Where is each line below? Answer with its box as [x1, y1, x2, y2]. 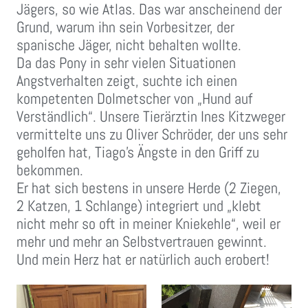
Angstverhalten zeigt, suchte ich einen [16, 71, 237, 91]
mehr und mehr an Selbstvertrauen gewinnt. [16, 232, 267, 252]
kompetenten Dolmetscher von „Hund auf [16, 89, 252, 109]
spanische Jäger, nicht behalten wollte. [16, 35, 241, 55]
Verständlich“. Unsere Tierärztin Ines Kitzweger [16, 107, 285, 126]
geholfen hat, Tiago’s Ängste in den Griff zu [16, 142, 259, 162]
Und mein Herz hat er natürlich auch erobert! [16, 250, 269, 269]
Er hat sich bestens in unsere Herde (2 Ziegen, [16, 178, 281, 198]
